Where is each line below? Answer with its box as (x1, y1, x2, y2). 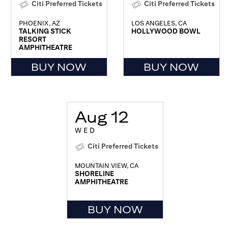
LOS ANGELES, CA (131, 19, 187, 27)
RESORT (18, 35, 46, 43)
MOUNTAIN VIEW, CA (75, 161, 138, 169)
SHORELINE (75, 169, 114, 178)
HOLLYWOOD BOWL (131, 26, 201, 35)
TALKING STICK (18, 26, 71, 35)
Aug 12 (75, 107, 129, 126)
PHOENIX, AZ (18, 19, 60, 27)
